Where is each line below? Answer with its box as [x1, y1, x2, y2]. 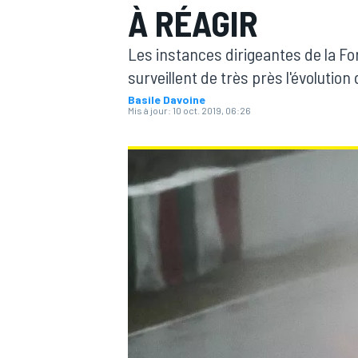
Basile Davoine [128, 93, 205, 106]
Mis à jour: [128, 105, 171, 116]
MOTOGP [125, 117, 169, 132]
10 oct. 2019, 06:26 [173, 105, 251, 116]
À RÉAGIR [128, 2, 258, 44]
